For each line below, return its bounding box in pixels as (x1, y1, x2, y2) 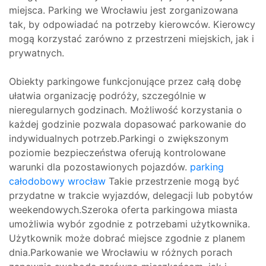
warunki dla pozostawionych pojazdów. (9, 161, 190, 173)
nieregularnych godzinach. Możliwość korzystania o (9, 104, 242, 116)
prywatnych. (9, 47, 64, 59)
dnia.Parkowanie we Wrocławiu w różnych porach (9, 246, 232, 258)
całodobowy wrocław (9, 175, 106, 187)
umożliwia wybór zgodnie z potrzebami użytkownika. (9, 218, 250, 230)
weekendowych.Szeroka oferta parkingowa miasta (9, 204, 237, 216)
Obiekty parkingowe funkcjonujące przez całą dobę (9, 75, 241, 87)
